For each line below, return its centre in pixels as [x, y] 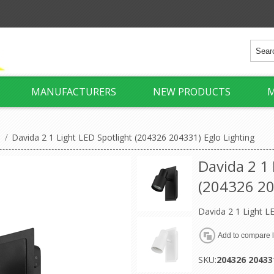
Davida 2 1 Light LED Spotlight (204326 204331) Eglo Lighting [133, 137]
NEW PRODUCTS [192, 92]
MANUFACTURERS [74, 92]
